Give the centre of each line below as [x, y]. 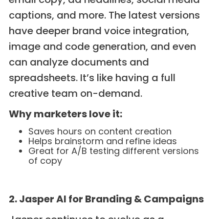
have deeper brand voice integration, [99, 31]
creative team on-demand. [75, 94]
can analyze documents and [79, 62]
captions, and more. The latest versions [104, 15]
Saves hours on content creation [100, 131]
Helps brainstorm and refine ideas [102, 141]
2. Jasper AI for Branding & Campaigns [106, 199]
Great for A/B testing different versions [113, 151]
